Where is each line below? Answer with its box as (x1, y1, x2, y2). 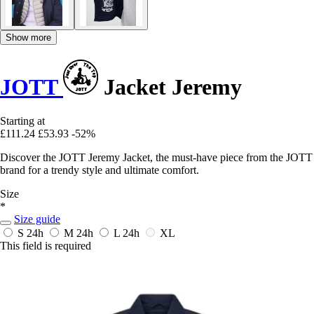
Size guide (14, 213, 60, 226)
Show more (6, 32, 51, 43)
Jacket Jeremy (98, 74, 242, 100)
